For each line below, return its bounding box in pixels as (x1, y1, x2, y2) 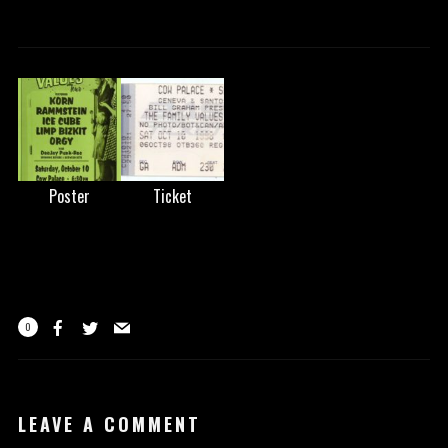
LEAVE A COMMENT (17, 411, 201, 437)
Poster (48, 184, 90, 209)
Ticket (152, 184, 192, 209)
